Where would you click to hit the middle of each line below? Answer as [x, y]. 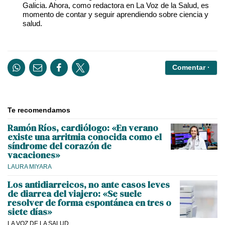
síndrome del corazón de [60, 146]
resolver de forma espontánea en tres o [89, 203]
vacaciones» [34, 155]
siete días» [30, 212]
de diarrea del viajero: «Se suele [75, 194]
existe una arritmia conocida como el [85, 137]
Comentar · [191, 68]
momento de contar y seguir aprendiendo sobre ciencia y [116, 14]
